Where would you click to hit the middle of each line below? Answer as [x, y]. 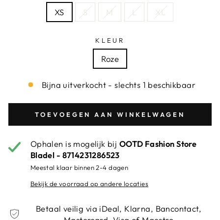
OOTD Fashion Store [158, 143]
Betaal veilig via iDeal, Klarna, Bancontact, [119, 208]
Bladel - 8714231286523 [75, 155]
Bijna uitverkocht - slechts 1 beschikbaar [119, 84]
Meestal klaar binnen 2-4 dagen [79, 167]
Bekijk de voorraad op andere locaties [89, 183]
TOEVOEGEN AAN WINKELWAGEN [110, 114]
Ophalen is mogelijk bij [75, 143]
